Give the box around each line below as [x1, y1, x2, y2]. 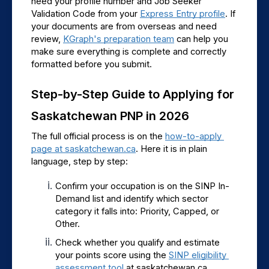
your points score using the [55, 250, 169, 261]
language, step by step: [31, 156, 128, 168]
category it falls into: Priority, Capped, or [55, 206, 219, 217]
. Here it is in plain [136, 144, 207, 155]
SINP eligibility [169, 250, 226, 261]
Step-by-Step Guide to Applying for [31, 87, 234, 102]
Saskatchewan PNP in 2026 [31, 109, 189, 124]
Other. [55, 219, 80, 230]
